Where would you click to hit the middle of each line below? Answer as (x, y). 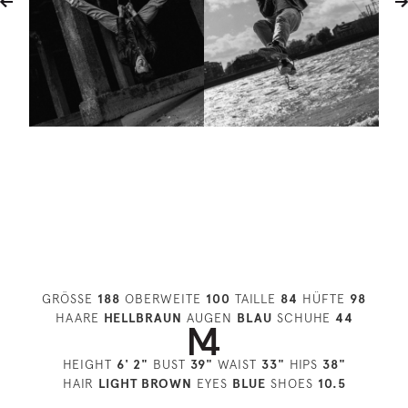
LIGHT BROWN (145, 384)
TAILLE (255, 299)
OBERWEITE (163, 299)
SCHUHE (303, 318)
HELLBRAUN (143, 318)
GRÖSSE (70, 299)
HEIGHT (89, 364)
